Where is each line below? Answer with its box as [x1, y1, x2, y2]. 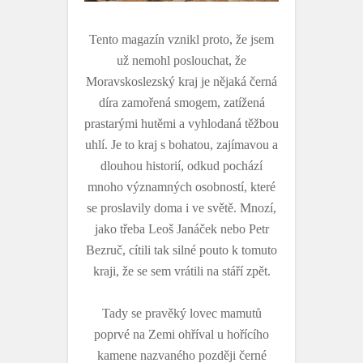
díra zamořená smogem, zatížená [98, 96, 265, 110]
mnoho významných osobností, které [88, 180, 275, 194]
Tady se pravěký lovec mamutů [101, 306, 262, 321]
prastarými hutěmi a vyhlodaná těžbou [84, 117, 279, 131]
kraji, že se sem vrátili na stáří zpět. [92, 264, 271, 279]
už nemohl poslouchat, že [117, 53, 246, 68]
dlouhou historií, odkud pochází [100, 159, 263, 173]
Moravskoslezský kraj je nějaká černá [86, 75, 277, 89]
